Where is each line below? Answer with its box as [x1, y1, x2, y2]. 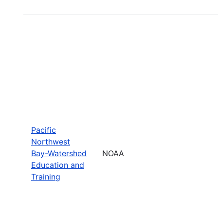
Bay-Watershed [31, 148, 87, 158]
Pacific [31, 125, 56, 135]
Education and [31, 160, 84, 170]
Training [31, 171, 60, 182]
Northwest [31, 136, 70, 146]
